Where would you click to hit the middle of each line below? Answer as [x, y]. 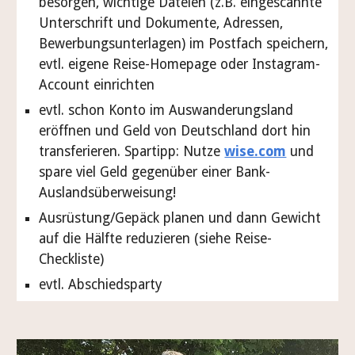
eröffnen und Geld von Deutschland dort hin [175, 131]
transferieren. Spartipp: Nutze [132, 151]
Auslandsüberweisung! [108, 193]
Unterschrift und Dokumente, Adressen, [161, 23]
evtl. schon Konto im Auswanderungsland [166, 110]
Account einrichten [97, 85]
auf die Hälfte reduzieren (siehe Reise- [156, 239]
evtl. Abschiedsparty [103, 284]
